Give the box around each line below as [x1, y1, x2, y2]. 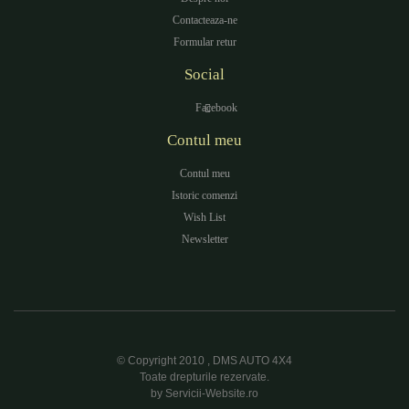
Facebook [194, 101, 237, 114]
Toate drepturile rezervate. [140, 371, 269, 383]
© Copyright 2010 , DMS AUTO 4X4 [117, 354, 292, 367]
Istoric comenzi [172, 189, 237, 202]
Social [184, 66, 225, 83]
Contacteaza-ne [172, 14, 237, 26]
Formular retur [173, 36, 236, 48]
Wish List [184, 211, 225, 224]
